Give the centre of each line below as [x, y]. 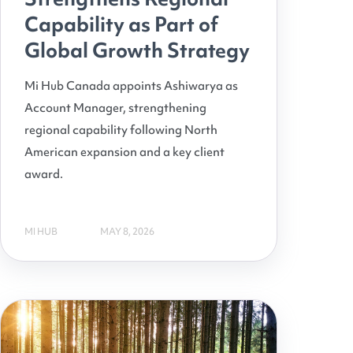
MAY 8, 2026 [127, 231]
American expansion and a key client [124, 152]
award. [44, 174]
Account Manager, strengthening [115, 108]
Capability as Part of [121, 24]
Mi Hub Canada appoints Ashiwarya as [131, 86]
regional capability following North [121, 130]
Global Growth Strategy [137, 50]
